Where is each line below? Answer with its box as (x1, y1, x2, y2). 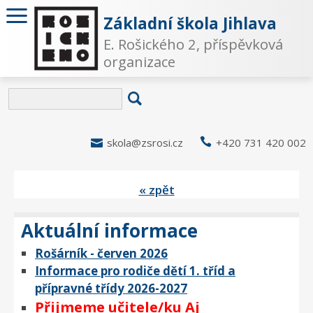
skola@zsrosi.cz (107, 136, 183, 150)
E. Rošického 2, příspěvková (103, 34, 284, 54)
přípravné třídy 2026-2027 (35, 280, 187, 296)
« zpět (138, 182, 175, 198)
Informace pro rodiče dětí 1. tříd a (35, 263, 235, 279)
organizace (103, 52, 176, 71)
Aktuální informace (21, 218, 198, 243)
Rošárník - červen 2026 (35, 245, 168, 261)
